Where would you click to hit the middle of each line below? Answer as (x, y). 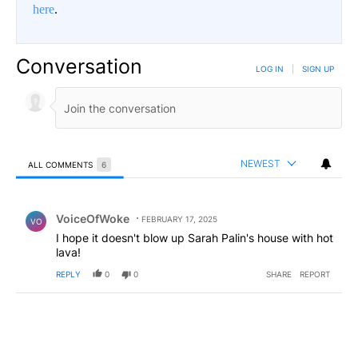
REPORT (315, 274)
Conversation (79, 67)
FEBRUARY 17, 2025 (179, 219)
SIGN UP (318, 69)
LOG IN (270, 69)
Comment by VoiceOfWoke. (99, 207)
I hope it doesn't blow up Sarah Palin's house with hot (195, 238)
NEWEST (261, 164)
